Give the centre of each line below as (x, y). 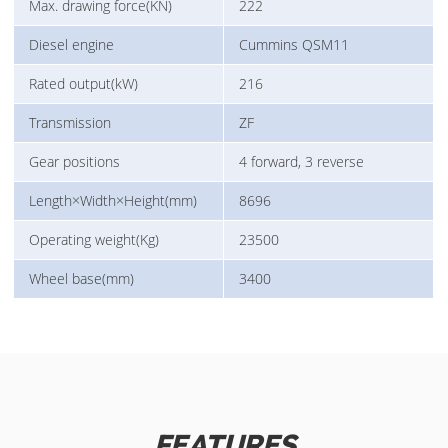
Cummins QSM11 (294, 45)
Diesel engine (72, 45)
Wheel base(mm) (82, 279)
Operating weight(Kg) (94, 240)
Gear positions (75, 162)
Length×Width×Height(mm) (113, 201)
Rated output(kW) (84, 84)
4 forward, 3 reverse (302, 162)
